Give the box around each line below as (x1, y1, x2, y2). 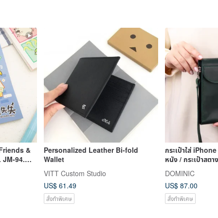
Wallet (43, 154, 64, 164)
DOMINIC (165, 168, 195, 178)
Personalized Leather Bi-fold (43, 145, 138, 155)
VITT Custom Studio (43, 168, 106, 178)
